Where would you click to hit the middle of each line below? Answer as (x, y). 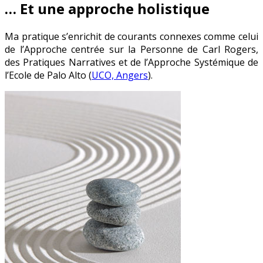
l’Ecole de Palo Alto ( (48, 75)
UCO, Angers (120, 75)
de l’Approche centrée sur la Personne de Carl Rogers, (131, 50)
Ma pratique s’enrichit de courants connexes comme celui (131, 37)
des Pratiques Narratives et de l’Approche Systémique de (131, 63)
